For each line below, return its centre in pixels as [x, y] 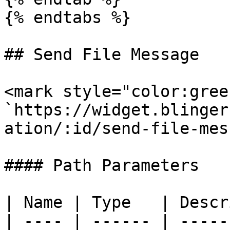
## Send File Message [102, 54]
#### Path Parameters [102, 165]
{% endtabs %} [68, 17]
